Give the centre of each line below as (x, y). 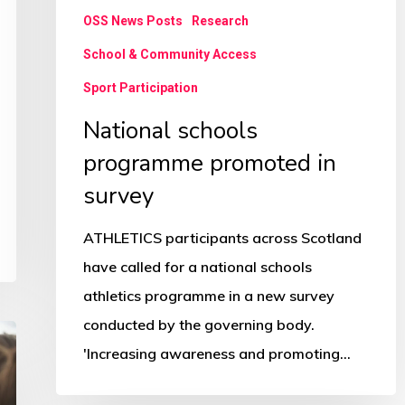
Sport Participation (141, 88)
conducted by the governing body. (199, 325)
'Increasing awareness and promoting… (217, 354)
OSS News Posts (133, 21)
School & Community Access (170, 55)
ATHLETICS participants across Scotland (222, 238)
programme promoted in (210, 164)
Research (220, 21)
